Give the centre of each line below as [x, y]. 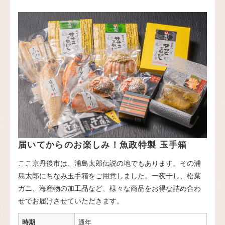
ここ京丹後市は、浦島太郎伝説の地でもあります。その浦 [109, 162]
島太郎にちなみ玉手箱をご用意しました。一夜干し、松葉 [109, 175]
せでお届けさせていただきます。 [71, 200]
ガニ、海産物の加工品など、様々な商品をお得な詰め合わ [109, 188]
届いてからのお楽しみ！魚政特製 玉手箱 [103, 144]
